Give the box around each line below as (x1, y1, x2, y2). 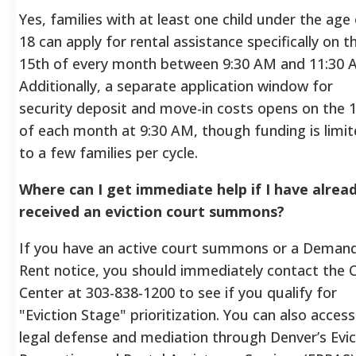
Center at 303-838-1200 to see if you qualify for (19, 282, 337, 302)
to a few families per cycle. (19, 142, 198, 162)
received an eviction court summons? (19, 201, 284, 221)
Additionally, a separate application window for (19, 75, 333, 95)
